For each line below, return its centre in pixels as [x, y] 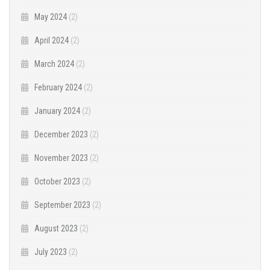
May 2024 [51, 17]
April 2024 [52, 41]
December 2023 [61, 135]
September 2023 [62, 205]
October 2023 [57, 182]
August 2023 [56, 229]
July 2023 [51, 252]
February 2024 [58, 88]
